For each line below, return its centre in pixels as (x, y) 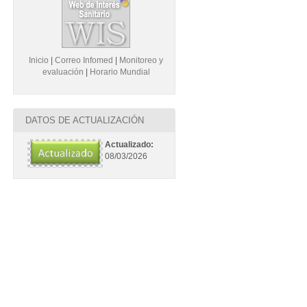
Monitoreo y (142, 60)
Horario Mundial (120, 72)
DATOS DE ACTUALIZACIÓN (84, 120)
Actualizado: (130, 145)
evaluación (63, 72)
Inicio (39, 60)
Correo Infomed (84, 60)
